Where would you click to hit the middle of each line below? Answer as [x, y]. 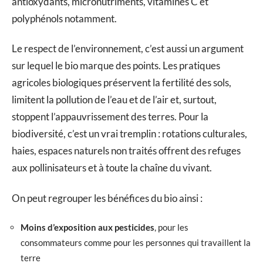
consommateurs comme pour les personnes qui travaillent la [136, 243]
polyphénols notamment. [64, 18]
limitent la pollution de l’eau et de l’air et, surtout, [114, 100]
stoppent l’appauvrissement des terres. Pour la [110, 117]
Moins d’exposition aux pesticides [87, 227]
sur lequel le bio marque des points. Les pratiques [116, 66]
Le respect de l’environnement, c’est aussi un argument [128, 49]
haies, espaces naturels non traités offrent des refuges [126, 151]
